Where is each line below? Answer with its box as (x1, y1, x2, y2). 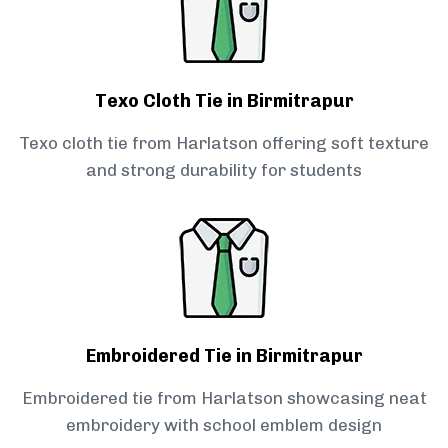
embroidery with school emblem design (66, 415, 382, 436)
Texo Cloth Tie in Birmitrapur (94, 90, 354, 113)
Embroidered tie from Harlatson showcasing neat (21, 388, 427, 409)
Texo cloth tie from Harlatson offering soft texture (19, 133, 429, 154)
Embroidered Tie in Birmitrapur (85, 345, 363, 368)
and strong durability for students (86, 160, 362, 181)
